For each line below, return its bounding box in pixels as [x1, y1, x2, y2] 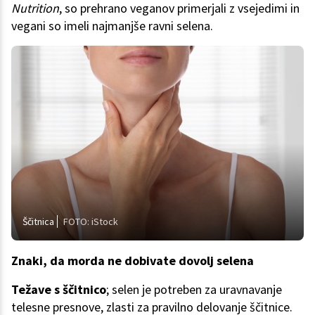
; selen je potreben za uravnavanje [106, 281, 282, 298]
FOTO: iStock [63, 215, 118, 229]
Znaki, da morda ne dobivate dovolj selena [11, 252, 254, 269]
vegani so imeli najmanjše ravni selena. [11, 18, 213, 34]
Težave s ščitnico [11, 281, 106, 298]
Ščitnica [22, 215, 54, 229]
